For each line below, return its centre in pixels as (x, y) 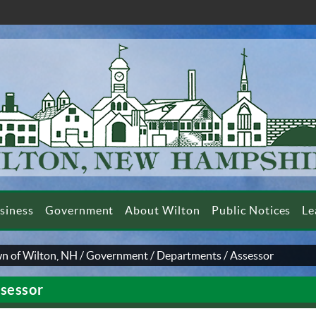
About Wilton (163, 210)
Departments (189, 255)
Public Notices (251, 210)
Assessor (252, 255)
